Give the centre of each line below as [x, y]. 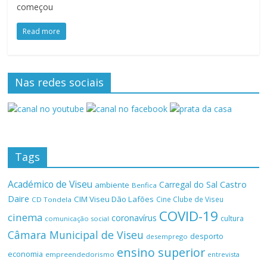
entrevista [224, 254]
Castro [234, 184]
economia [26, 254]
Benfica [145, 185]
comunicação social [77, 218]
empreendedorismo [80, 254]
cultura [232, 218]
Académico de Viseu [50, 184]
